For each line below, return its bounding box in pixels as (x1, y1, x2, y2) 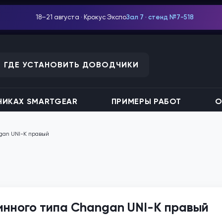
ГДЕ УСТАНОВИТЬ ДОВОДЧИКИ (4, 59, 139, 69)
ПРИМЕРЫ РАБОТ (111, 97, 182, 106)
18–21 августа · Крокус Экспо (36, 13, 127, 21)
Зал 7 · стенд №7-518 (126, 13, 194, 21)
